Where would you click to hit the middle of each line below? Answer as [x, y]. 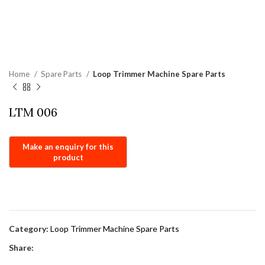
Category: [29, 229]
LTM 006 [33, 112]
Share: [21, 248]
